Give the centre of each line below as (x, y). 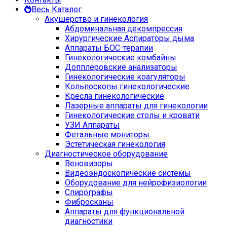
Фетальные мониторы (107, 135)
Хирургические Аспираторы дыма (129, 38)
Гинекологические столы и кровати (132, 115)
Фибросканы (89, 202)
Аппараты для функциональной (125, 212)
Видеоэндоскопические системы (128, 173)
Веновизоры (89, 163)
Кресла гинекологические (115, 96)
